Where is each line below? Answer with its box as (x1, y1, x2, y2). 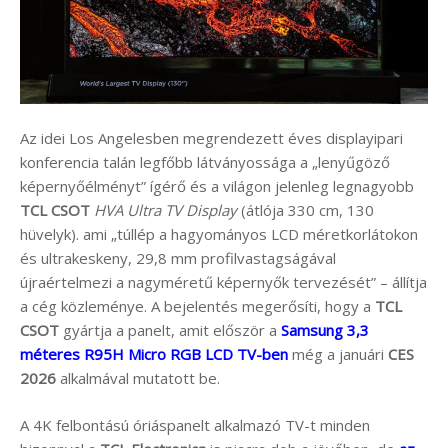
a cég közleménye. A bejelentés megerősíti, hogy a (20, 296, 375, 317)
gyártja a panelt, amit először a (59, 320, 281, 341)
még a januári (288, 344, 388, 365)
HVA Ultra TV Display (94, 200, 237, 221)
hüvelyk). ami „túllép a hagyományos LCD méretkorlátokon (20, 224, 418, 245)
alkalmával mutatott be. (56, 368, 220, 389)
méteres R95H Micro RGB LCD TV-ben (20, 344, 288, 365)
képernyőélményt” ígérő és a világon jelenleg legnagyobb (20, 176, 414, 197)
